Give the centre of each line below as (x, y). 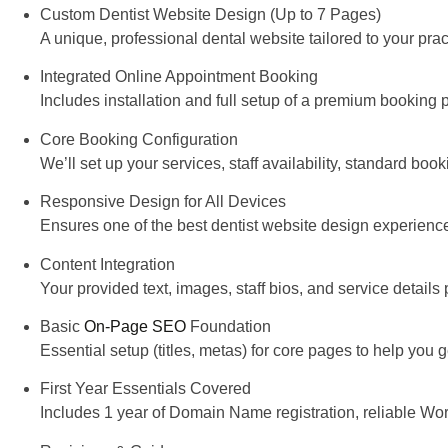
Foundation (228, 326)
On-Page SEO (135, 326)
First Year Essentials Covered (145, 389)
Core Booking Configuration (139, 139)
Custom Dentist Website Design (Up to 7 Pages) (210, 14)
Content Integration (107, 264)
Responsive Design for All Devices (163, 202)
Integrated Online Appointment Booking (179, 77)
